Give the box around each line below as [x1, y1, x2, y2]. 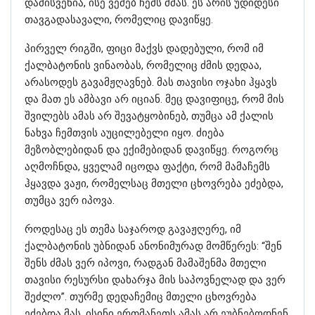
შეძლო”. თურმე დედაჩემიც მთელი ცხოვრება [25, 290, 257, 303]
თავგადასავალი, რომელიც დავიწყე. [25, 13, 213, 26]
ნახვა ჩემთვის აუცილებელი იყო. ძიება [25, 126, 224, 139]
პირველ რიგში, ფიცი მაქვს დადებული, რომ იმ [25, 41, 264, 55]
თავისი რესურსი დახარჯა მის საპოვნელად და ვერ [25, 273, 285, 286]
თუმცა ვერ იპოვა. [25, 193, 115, 207]
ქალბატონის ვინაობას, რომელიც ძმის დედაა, [25, 58, 262, 72]
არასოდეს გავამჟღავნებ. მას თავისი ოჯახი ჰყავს [25, 75, 277, 89]
